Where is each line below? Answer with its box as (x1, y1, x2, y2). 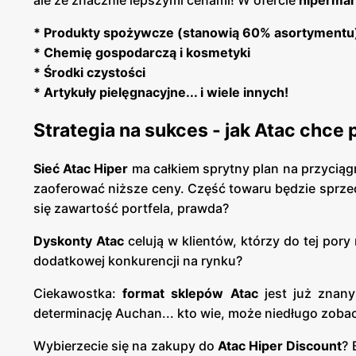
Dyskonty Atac (33, 232, 125, 249)
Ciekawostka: (33, 284, 123, 301)
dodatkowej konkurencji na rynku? (33, 252, 242, 269)
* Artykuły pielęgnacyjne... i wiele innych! (33, 84, 288, 101)
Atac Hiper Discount (218, 337, 342, 354)
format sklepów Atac (122, 284, 265, 301)
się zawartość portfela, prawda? (33, 199, 229, 216)
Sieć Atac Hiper (33, 160, 129, 176)
